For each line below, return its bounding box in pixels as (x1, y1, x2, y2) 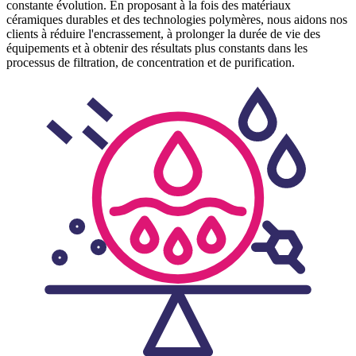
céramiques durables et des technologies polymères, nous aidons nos (6, 12, 347, 26)
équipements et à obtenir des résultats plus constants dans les (6, 41, 308, 55)
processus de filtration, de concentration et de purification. (6, 55, 295, 69)
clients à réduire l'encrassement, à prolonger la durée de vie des (6, 26, 320, 41)
